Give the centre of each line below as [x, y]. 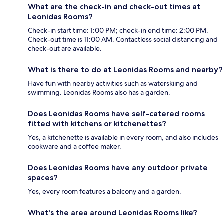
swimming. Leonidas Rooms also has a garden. [99, 93]
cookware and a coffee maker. [75, 147]
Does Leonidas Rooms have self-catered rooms [116, 114]
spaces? [43, 178]
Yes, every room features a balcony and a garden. [105, 192]
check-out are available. [65, 49]
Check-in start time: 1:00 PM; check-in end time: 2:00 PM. [118, 31]
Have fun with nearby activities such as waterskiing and [113, 84]
